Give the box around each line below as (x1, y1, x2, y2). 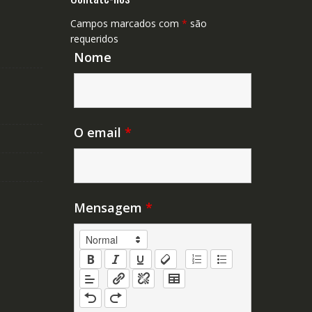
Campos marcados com (70, 17, 182, 31)
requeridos (70, 32, 118, 46)
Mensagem (74, 199, 146, 217)
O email (74, 124, 125, 141)
